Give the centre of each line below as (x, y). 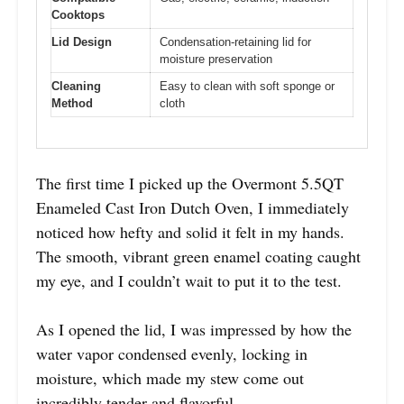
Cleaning (76, 86)
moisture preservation (216, 59)
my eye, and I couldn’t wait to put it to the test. (189, 281)
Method (72, 103)
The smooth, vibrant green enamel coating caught (198, 257)
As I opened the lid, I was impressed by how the (194, 330)
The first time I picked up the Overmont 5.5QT (190, 184)
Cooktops (78, 14)
